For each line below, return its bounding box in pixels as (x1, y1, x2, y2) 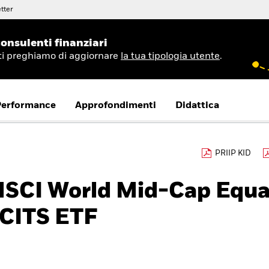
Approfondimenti (75, 101, 156, 110)
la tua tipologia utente (121, 51, 220, 61)
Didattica (175, 101, 219, 110)
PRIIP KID (215, 150, 251, 157)
